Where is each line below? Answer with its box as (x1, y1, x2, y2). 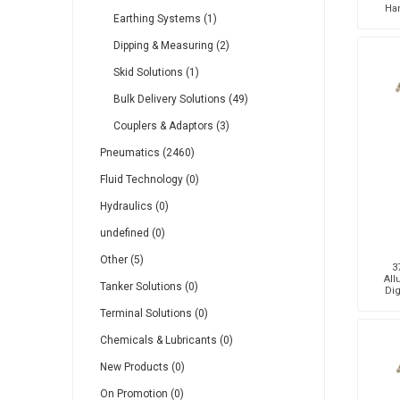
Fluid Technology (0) (99, 173, 199, 186)
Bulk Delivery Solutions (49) (112, 93, 248, 105)
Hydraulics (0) (99, 200, 169, 212)
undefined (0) (99, 227, 165, 239)
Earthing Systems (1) (112, 12, 217, 25)
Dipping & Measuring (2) (112, 39, 229, 52)
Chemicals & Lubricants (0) (99, 334, 233, 346)
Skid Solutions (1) (112, 66, 199, 79)
